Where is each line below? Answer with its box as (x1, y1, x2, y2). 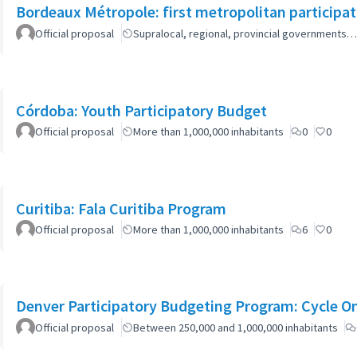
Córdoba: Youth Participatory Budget (16, 100, 267, 120)
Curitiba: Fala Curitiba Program (16, 198, 226, 218)
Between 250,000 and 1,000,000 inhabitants (133, 320, 338, 335)
